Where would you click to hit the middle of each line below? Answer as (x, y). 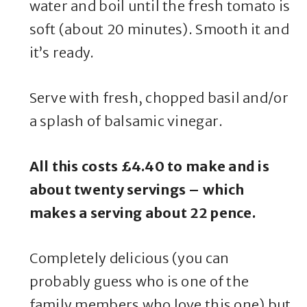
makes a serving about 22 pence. (142, 213)
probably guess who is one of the (139, 282)
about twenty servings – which (137, 190)
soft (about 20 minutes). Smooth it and (159, 29)
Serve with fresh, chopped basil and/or (159, 98)
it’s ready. (62, 53)
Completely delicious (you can (129, 258)
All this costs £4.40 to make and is (149, 167)
